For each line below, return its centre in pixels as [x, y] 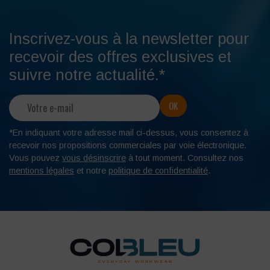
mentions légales [42, 170]
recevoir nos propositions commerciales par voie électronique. [128, 145]
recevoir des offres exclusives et [120, 56]
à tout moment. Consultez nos [185, 158]
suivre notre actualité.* [87, 74]
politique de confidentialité [158, 170]
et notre [91, 170]
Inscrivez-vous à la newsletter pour [129, 38]
